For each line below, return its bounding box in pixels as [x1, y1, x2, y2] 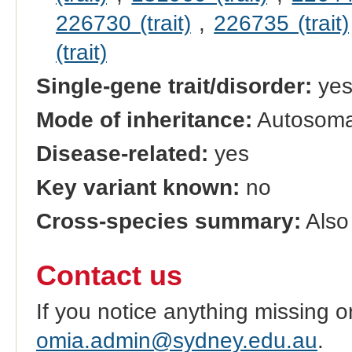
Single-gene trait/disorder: [35, 73, 312, 98]
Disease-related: [35, 141, 208, 167]
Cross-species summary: [35, 209, 301, 234]
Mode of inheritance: [35, 107, 252, 132]
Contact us [35, 259, 182, 291]
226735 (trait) [214, 10, 350, 35]
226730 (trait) [55, 10, 191, 35]
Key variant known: [35, 175, 240, 200]
